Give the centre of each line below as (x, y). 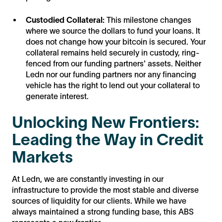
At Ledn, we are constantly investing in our (88, 179)
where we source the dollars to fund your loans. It (113, 31)
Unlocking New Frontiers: (106, 122)
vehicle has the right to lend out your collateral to (113, 85)
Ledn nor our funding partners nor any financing (111, 75)
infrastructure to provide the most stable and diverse (105, 190)
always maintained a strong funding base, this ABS (103, 212)
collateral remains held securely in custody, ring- (113, 53)
